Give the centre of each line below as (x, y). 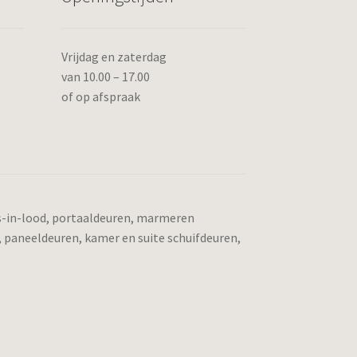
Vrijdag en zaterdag (114, 57)
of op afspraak (100, 97)
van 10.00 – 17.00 (105, 77)
